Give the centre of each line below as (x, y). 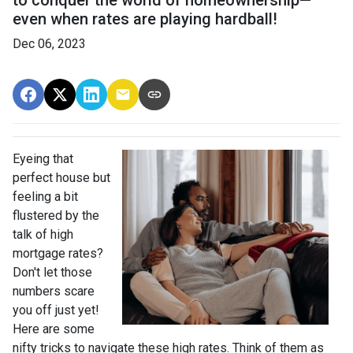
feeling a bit (45, 197)
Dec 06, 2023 (49, 44)
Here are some (54, 329)
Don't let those (52, 273)
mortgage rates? (58, 254)
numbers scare (54, 292)
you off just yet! (56, 310)
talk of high (43, 235)
